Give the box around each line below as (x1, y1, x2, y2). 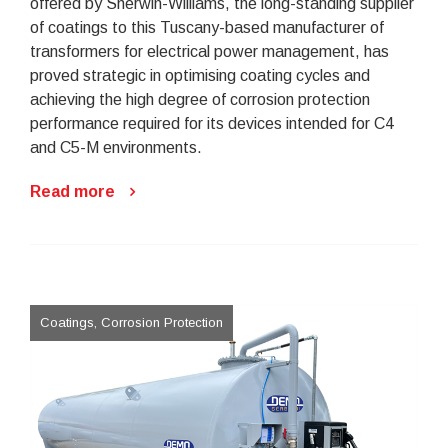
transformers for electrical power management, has (30, 42, 389, 60)
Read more (30, 182, 115, 200)
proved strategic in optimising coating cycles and (30, 66, 370, 84)
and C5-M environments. (30, 138, 202, 156)
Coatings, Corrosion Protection (40, 314, 223, 330)
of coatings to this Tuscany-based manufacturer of (30, 18, 384, 36)
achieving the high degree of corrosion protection (30, 90, 370, 108)
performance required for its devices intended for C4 (30, 114, 394, 132)
